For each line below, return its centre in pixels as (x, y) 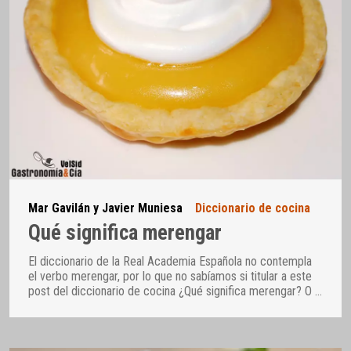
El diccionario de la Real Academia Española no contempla (170, 262)
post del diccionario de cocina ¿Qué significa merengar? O (172, 291)
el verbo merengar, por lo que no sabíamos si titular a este (170, 277)
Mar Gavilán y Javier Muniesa (105, 208)
